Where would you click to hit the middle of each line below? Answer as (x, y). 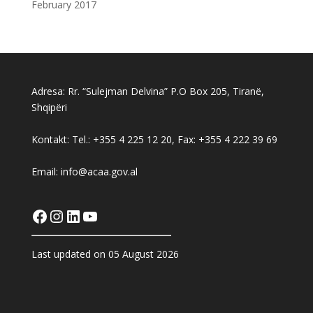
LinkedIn (97, 215)
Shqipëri (49, 107)
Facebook (67, 215)
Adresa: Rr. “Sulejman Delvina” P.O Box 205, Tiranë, (147, 91)
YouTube (116, 215)
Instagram (87, 215)
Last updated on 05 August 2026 (105, 254)
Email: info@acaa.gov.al (84, 171)
